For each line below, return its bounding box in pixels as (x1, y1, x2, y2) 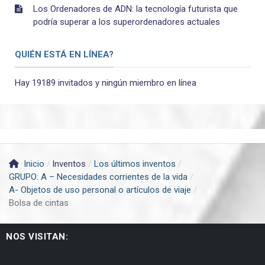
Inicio (23, 159, 44, 170)
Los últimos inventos (94, 159, 176, 170)
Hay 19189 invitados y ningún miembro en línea (15, 77, 196, 89)
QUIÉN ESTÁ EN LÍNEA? (15, 49, 114, 60)
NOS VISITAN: (6, 231, 68, 242)
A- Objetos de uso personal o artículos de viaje (9, 185, 191, 196)
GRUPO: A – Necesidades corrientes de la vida (9, 172, 188, 183)
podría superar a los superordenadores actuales (33, 17, 220, 28)
